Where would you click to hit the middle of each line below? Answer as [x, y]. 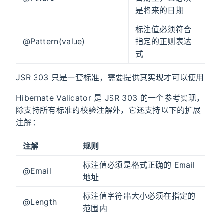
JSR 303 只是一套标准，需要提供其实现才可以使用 [110, 77]
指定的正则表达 [164, 41]
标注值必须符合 [164, 29]
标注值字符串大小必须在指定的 [139, 196]
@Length [40, 202]
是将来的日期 [159, 10]
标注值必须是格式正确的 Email [139, 165]
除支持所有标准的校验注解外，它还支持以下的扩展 [109, 110]
